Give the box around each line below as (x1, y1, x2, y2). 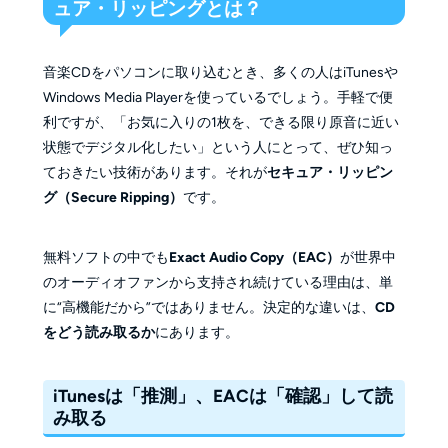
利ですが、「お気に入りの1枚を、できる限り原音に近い (42, 114, 399, 132)
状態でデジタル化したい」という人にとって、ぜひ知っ (42, 139, 393, 157)
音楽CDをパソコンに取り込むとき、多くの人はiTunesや (42, 64, 398, 82)
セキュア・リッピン (266, 164, 393, 182)
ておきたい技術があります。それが (42, 164, 267, 182)
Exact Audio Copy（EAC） (168, 249, 340, 267)
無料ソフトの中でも (42, 249, 169, 267)
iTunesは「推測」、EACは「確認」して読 (53, 385, 394, 407)
